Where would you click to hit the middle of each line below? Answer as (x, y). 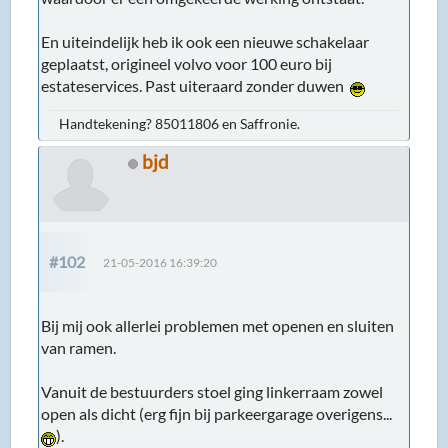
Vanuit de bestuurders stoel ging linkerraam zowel (212, 392)
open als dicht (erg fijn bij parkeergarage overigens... (217, 414)
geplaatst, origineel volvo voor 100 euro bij (187, 64)
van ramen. (79, 348)
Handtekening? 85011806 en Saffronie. (180, 124)
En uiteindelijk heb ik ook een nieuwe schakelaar (205, 42)
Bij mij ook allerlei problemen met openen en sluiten (218, 326)
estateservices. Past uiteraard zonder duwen (196, 86)
